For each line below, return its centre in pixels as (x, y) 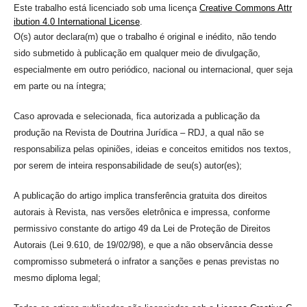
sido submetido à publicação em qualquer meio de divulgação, (137, 53)
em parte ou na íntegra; (60, 86)
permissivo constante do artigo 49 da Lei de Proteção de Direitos (142, 228)
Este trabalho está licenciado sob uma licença (106, 8)
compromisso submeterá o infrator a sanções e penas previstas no (146, 261)
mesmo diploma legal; (57, 278)
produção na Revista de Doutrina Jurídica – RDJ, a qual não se (138, 132)
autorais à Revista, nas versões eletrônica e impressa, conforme (142, 212)
